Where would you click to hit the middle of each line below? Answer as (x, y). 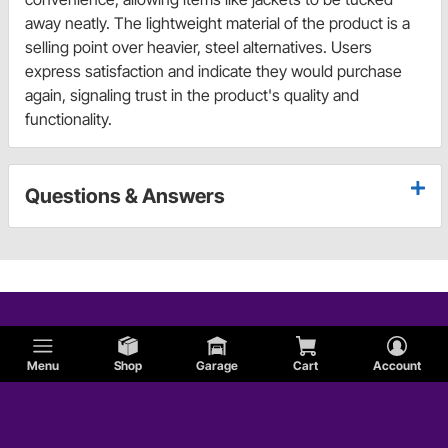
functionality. (68, 119)
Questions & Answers (125, 196)
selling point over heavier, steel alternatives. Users (198, 47)
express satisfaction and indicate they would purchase (213, 71)
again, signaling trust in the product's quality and (192, 95)
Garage (217, 365)
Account (396, 365)
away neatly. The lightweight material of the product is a (217, 23)
